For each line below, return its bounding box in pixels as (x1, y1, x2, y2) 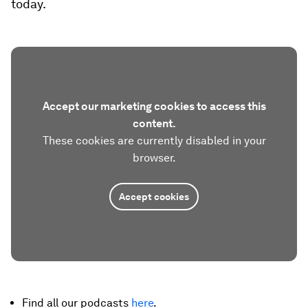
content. (132, 116, 176, 130)
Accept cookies (119, 190, 189, 202)
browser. (132, 151, 176, 164)
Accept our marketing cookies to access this (42, 99, 266, 113)
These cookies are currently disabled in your (42, 133, 266, 147)
